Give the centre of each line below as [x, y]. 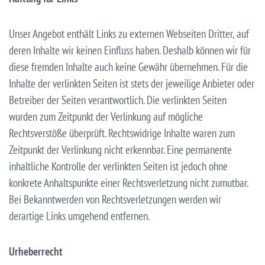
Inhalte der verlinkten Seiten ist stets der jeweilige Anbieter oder [132, 83]
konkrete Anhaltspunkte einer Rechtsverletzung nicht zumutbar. [128, 182]
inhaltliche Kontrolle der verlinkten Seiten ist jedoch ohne [118, 166]
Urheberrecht [36, 251]
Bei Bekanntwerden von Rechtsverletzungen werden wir [115, 199]
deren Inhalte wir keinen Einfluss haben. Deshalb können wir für [130, 50]
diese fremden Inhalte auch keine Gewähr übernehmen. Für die [128, 67]
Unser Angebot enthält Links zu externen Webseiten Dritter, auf [129, 33]
